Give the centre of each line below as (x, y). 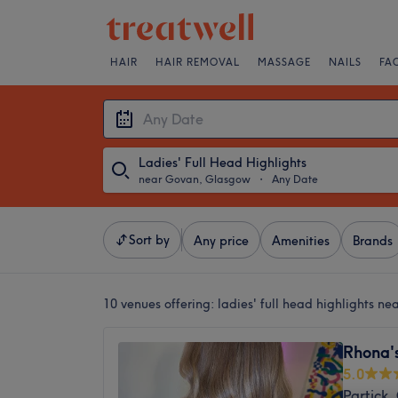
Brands (373, 241)
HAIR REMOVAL (198, 62)
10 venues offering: (160, 304)
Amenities (301, 241)
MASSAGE (284, 62)
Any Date (295, 179)
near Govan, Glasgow (195, 179)
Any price (221, 241)
